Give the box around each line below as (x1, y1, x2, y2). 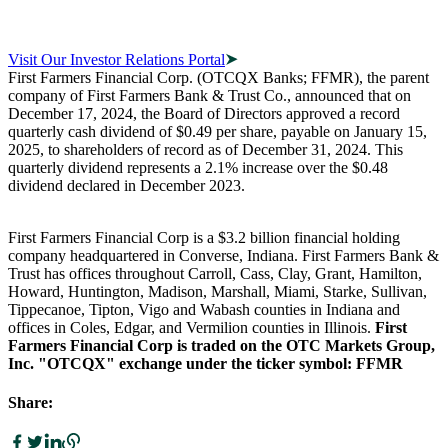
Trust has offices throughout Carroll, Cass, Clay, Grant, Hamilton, (8, 264, 422, 282)
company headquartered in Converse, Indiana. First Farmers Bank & (8, 246, 439, 264)
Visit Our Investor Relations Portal (8, 50, 225, 68)
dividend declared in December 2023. (8, 176, 245, 194)
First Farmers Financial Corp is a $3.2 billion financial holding (8, 228, 400, 246)
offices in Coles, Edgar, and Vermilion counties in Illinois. (8, 318, 371, 336)
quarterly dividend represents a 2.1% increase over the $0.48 (8, 158, 388, 176)
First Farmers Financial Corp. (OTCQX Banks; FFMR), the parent (8, 68, 429, 86)
